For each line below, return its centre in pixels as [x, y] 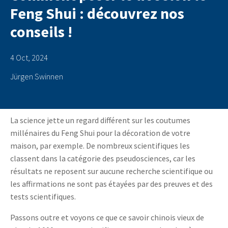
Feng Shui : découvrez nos [97, 13]
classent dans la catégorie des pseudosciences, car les [103, 159]
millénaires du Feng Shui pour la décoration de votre [100, 133]
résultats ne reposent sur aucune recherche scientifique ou [111, 171]
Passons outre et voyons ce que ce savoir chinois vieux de [107, 218]
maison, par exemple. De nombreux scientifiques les [100, 146]
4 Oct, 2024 [29, 58]
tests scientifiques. [43, 197]
